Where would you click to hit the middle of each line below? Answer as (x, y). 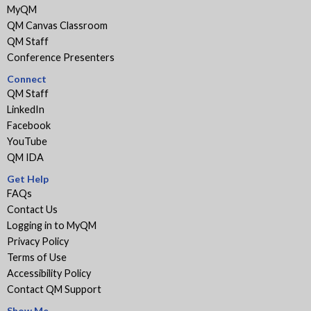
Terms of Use (37, 258)
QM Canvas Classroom (57, 26)
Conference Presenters (61, 58)
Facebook (29, 126)
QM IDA (25, 158)
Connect (27, 79)
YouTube (27, 142)
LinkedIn (26, 110)
